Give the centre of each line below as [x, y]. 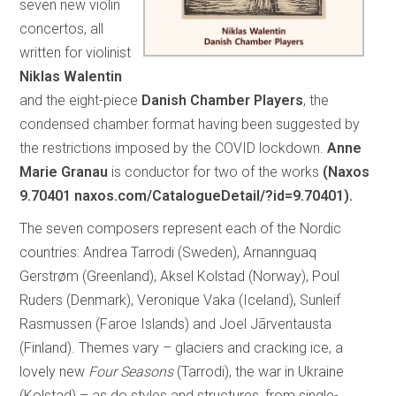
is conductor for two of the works [216, 171]
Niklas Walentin [71, 76]
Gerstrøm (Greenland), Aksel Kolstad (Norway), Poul [180, 276]
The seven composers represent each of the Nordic [181, 228]
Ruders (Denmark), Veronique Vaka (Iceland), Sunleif [180, 300]
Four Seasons [131, 371]
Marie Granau [64, 171]
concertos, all [62, 28]
